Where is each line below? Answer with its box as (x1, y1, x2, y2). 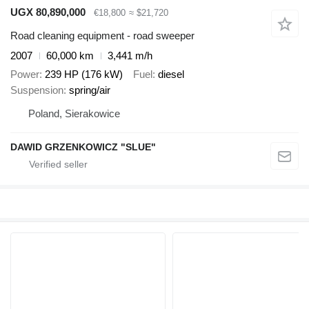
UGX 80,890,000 (10, 6, 86, 18)
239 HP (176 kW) (45, 68, 123, 80)
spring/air (69, 83, 110, 96)
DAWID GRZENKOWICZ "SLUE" (10, 141, 156, 152)
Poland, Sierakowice (28, 107, 120, 119)
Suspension (10, 83, 63, 96)
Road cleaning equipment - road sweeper (10, 30, 195, 42)
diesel (158, 68, 184, 80)
